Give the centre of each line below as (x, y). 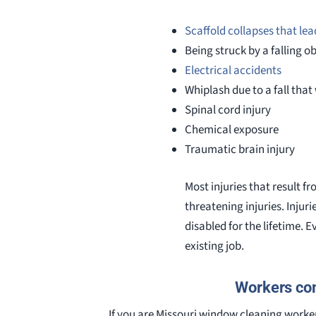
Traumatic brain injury (240, 149)
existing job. (214, 247)
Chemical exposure (232, 129)
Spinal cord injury (228, 110)
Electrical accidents (233, 70)
